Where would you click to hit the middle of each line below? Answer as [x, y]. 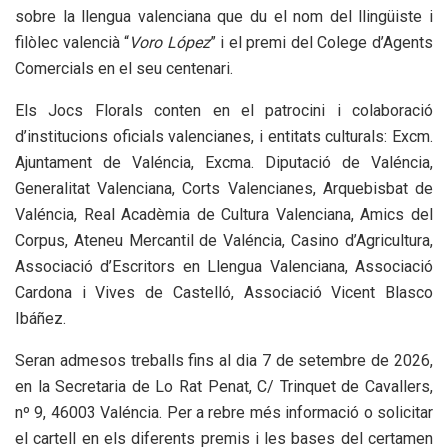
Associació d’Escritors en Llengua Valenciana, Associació [224, 267]
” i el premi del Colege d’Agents [321, 43]
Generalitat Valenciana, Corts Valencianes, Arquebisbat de [224, 189]
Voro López [169, 43]
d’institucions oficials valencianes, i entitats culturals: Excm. [224, 137]
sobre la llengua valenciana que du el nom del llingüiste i [224, 17]
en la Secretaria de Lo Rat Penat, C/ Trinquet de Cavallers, [224, 387]
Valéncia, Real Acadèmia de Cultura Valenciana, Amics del [224, 215]
